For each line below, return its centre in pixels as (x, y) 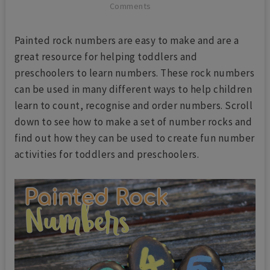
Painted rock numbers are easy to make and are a (127, 40)
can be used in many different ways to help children (133, 89)
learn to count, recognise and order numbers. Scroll (133, 105)
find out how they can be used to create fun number (134, 138)
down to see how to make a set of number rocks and (133, 121)
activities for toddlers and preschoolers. (107, 154)
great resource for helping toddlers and (106, 56)
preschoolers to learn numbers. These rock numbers (134, 73)
